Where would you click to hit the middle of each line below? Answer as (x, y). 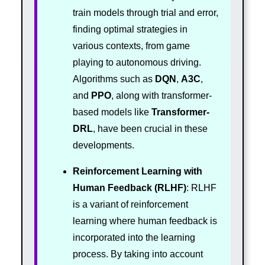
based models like (112, 112)
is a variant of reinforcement (130, 205)
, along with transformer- (161, 96)
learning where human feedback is (145, 221)
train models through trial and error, (145, 13)
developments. (103, 146)
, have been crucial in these (150, 129)
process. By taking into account (138, 254)
